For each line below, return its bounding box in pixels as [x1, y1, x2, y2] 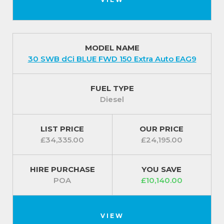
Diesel [100, 94, 124, 104]
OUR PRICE [139, 124, 184, 134]
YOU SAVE [141, 164, 182, 174]
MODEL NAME [84, 43, 139, 53]
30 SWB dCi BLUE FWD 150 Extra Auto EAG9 [27, 54, 196, 64]
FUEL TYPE [90, 83, 134, 93]
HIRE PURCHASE [29, 164, 95, 174]
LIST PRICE [40, 124, 84, 134]
